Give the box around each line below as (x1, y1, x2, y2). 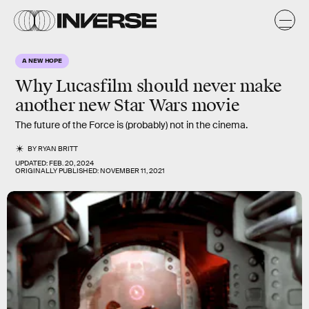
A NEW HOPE (22, 56, 63, 64)
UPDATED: (15, 159, 49, 168)
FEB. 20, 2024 (49, 159, 94, 168)
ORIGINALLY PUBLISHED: (15, 166, 100, 175)
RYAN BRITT (38, 144, 79, 153)
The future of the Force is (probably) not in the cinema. (15, 119, 248, 131)
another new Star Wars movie (15, 95, 240, 116)
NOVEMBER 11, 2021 (100, 166, 165, 175)
